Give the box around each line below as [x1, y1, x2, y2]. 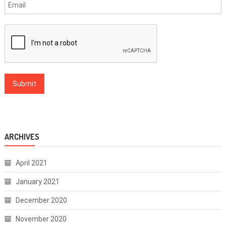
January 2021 [15, 177, 60, 186]
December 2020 [15, 196, 67, 204]
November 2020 [15, 214, 67, 223]
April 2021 [15, 158, 47, 167]
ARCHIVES [4, 131, 39, 142]
